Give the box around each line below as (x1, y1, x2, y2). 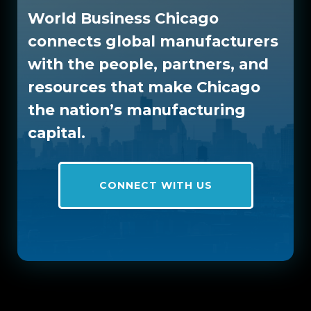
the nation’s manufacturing (28, 101, 246, 119)
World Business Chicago (28, 9, 219, 27)
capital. (28, 124, 85, 142)
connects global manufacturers (28, 32, 278, 50)
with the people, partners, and (28, 55, 269, 73)
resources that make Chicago (28, 78, 260, 96)
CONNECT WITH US (99, 179, 212, 192)
